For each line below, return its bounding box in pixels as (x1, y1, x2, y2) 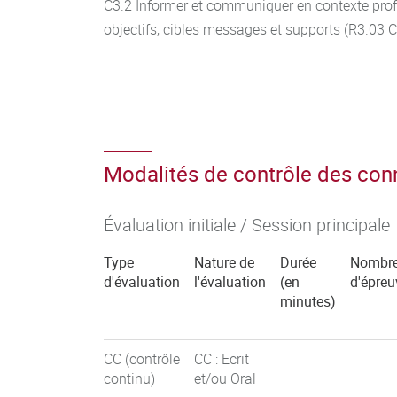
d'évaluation (104, 272, 180, 292)
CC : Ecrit (194, 349, 249, 369)
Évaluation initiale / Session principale (104, 213, 390, 237)
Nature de (194, 253, 254, 272)
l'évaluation (194, 272, 266, 292)
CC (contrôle (104, 349, 180, 369)
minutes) (280, 292, 336, 311)
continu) (104, 369, 155, 388)
